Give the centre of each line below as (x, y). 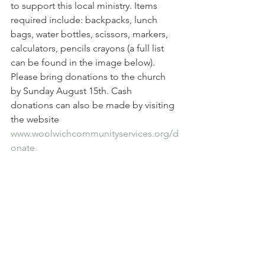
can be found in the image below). (84, 62)
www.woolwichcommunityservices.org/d (95, 133)
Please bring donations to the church (89, 77)
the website (36, 119)
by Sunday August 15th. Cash (72, 91)
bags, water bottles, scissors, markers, (91, 34)
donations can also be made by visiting (94, 105)
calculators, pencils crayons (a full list (88, 48)
